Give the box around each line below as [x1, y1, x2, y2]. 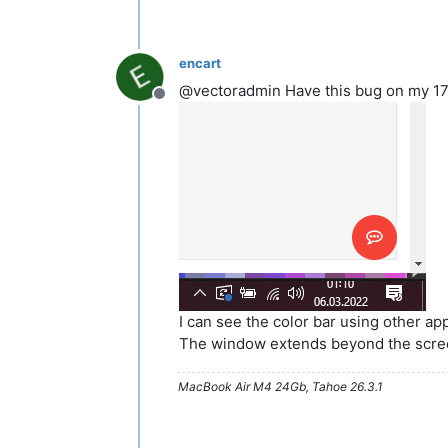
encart [179, 54, 221, 71]
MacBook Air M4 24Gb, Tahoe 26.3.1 [178, 379, 383, 394]
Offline [158, 94, 208, 114]
